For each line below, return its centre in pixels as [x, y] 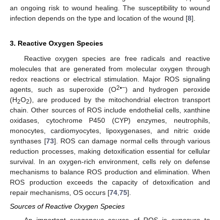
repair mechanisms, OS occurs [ [60, 192]
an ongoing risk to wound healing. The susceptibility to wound [110, 8]
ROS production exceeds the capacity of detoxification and [110, 182]
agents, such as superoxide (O [63, 89]
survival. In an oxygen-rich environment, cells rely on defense [110, 161]
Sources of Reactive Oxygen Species [67, 206]
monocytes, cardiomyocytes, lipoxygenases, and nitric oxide [110, 130]
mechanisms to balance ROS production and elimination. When [110, 172]
